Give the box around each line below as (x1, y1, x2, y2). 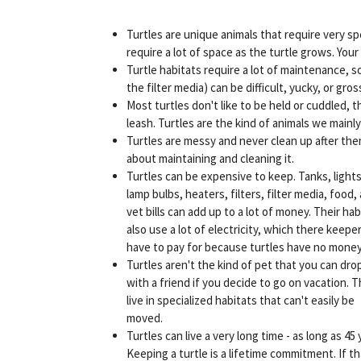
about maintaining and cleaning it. (127, 150, 294, 166)
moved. (127, 309, 163, 326)
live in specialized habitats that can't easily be (127, 292, 355, 308)
